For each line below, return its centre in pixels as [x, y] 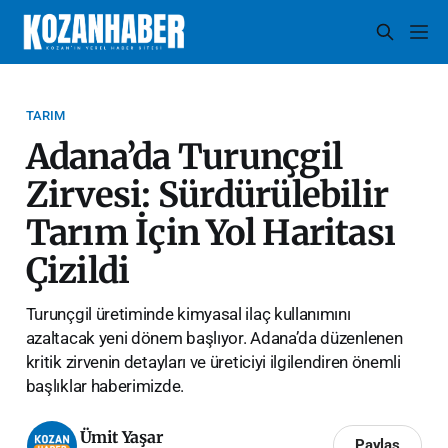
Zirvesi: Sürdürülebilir [207, 194]
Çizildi [77, 270]
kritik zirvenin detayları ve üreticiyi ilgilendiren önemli [213, 361]
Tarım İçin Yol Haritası [210, 232]
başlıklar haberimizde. [104, 385]
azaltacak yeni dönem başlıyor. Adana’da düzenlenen [214, 337]
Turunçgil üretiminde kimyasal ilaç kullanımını [188, 313]
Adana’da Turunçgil [184, 156]
